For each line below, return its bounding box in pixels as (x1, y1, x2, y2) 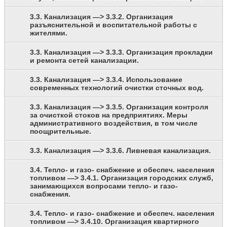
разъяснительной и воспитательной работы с (30, 21, 197, 29)
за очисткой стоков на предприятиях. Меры (30, 111, 187, 120)
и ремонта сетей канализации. (30, 56, 139, 65)
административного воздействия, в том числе (30, 119, 198, 128)
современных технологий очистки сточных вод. (30, 84, 204, 92)
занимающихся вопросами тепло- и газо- (30, 182, 178, 191)
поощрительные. (30, 127, 91, 136)
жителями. (30, 29, 67, 37)
